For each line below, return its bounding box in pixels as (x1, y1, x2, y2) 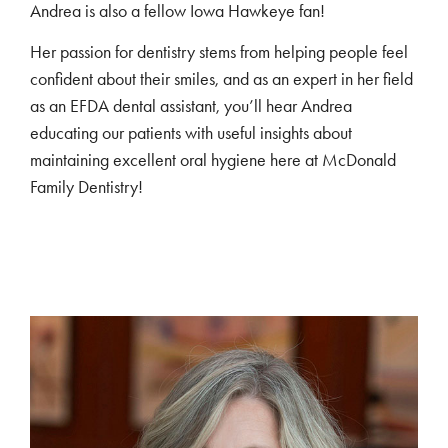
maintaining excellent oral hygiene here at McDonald (30, 149, 396, 172)
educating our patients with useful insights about (30, 122, 352, 145)
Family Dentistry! (30, 176, 143, 199)
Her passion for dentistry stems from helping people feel (30, 41, 408, 64)
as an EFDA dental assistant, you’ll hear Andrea (30, 95, 352, 118)
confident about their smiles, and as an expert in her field (30, 68, 413, 91)
